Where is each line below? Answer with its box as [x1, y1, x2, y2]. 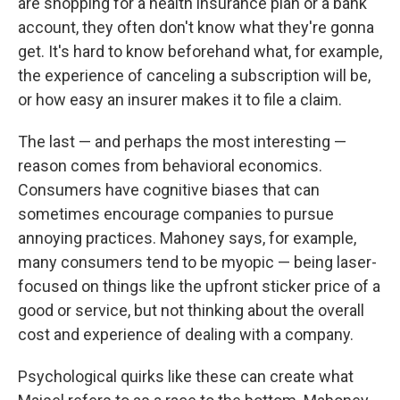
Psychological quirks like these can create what [18, 367, 354, 386]
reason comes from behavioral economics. [18, 156, 322, 175]
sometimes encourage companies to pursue [18, 204, 334, 223]
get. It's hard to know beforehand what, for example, [18, 42, 382, 61]
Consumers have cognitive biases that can [18, 180, 320, 199]
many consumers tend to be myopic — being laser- [18, 253, 377, 271]
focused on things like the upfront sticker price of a [18, 277, 380, 296]
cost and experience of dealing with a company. [18, 325, 354, 344]
